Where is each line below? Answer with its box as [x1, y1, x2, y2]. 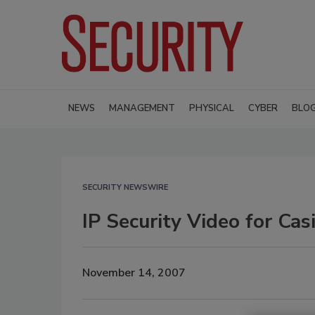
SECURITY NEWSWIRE [82, 181, 168, 193]
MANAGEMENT [109, 101, 175, 115]
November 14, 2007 [82, 265, 186, 281]
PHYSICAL [189, 101, 234, 115]
